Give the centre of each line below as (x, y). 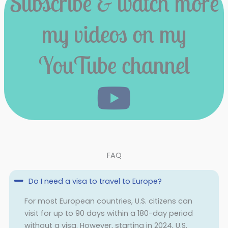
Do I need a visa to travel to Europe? (95, 181)
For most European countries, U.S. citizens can (108, 201)
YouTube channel (114, 65)
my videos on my (114, 34)
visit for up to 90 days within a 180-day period (108, 213)
